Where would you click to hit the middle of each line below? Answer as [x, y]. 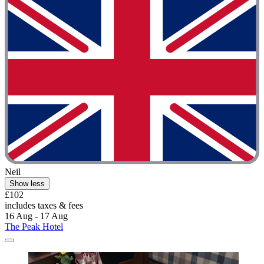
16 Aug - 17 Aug [36, 216]
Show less [27, 184]
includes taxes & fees [44, 206]
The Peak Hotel [34, 227]
